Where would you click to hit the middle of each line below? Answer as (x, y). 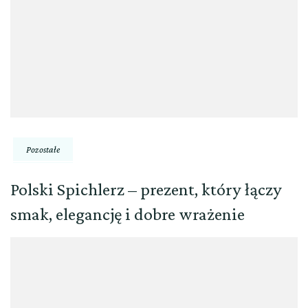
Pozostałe (43, 150)
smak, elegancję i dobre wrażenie (128, 214)
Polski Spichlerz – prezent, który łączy (146, 190)
